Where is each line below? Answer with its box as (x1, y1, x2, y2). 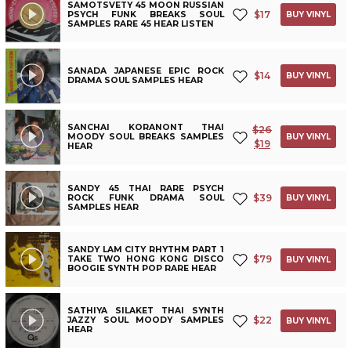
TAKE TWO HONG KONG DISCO (67, 254, 224, 265)
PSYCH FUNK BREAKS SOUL (67, 9, 224, 20)
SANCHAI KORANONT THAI (67, 121, 224, 132)
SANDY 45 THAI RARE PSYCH (67, 183, 224, 194)
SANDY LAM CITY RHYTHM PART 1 (67, 244, 224, 255)
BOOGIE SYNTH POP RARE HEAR (67, 263, 217, 274)
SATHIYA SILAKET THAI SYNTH (67, 306, 224, 317)
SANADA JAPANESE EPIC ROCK (67, 65, 224, 76)
